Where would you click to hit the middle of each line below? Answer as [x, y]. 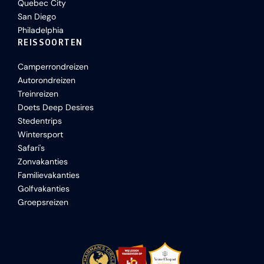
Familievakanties [49, 175]
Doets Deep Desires [56, 108]
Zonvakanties [43, 162]
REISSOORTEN [50, 43]
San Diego [37, 17]
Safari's [31, 148]
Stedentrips [40, 121]
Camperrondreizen [53, 67]
